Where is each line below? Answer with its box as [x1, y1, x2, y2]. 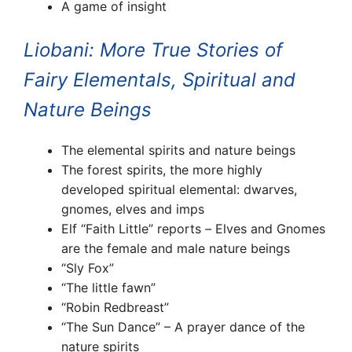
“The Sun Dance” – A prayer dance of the [61, 318, 305, 335]
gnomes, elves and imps [61, 200, 204, 217]
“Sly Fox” [61, 259, 114, 276]
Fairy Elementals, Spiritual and [24, 68, 295, 91]
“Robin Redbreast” [61, 299, 169, 315]
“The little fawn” [61, 279, 156, 295]
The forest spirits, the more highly [61, 161, 262, 178]
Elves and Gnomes [215, 220, 325, 236]
